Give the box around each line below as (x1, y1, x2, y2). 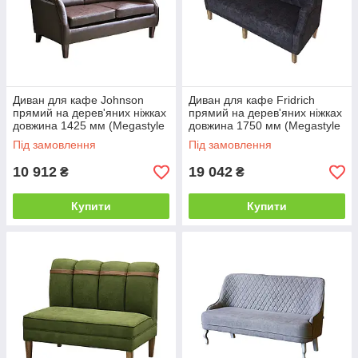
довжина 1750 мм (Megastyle (189, 119, 340, 133)
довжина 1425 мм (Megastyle (13, 119, 165, 133)
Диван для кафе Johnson (13, 93, 144, 107)
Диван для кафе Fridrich (189, 93, 315, 107)
